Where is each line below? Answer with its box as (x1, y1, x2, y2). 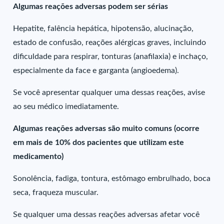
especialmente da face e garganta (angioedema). (13, 66, 179, 74)
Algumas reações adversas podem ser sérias (13, 2, 168, 10)
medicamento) (13, 152, 64, 160)
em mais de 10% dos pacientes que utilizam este (13, 138, 184, 146)
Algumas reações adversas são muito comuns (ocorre (13, 124, 200, 132)
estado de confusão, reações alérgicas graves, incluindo (13, 38, 206, 46)
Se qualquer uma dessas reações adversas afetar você (13, 210, 200, 218)
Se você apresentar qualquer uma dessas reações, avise (13, 88, 205, 96)
